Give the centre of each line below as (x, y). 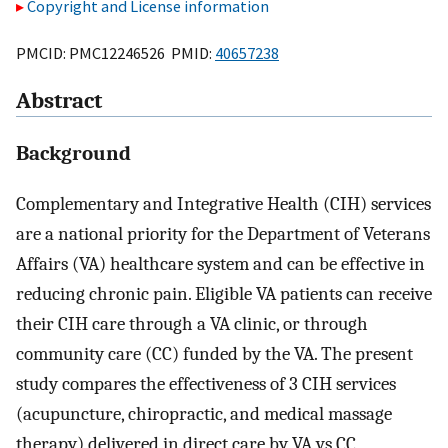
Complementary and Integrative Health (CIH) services (223, 203)
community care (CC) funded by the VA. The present (214, 353)
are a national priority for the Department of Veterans (223, 233)
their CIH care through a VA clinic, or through (192, 323)
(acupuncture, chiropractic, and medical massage (204, 413)
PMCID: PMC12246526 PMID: (115, 52)
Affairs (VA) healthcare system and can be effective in (220, 263)
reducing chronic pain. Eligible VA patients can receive (224, 293)
